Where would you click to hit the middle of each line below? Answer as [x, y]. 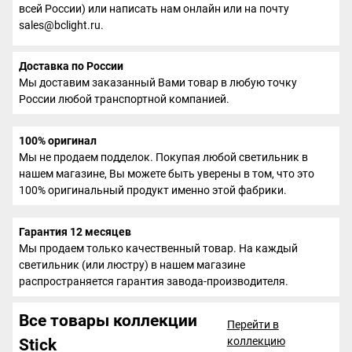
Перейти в [253, 325]
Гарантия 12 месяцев [75, 232]
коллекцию [256, 341]
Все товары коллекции [108, 321]
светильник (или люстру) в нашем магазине [132, 265]
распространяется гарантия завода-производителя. [154, 282]
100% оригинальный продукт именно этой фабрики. [153, 191]
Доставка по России [71, 66]
